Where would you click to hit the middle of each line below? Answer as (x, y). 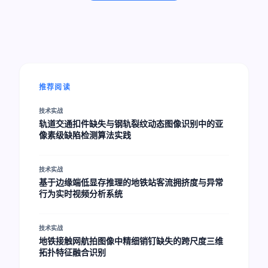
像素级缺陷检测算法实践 (85, 135)
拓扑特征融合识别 (72, 252)
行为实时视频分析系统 (81, 194)
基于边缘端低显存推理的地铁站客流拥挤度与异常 (131, 182)
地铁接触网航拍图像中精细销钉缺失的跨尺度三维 (131, 241)
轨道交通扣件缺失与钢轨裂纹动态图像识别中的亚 (131, 124)
